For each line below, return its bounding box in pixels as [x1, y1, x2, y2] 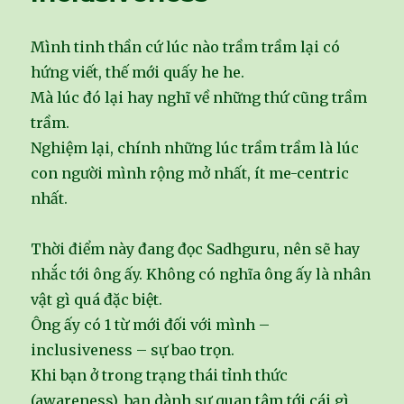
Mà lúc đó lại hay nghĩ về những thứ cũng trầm [31, 88, 368, 107]
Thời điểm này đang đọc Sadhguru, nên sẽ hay [31, 240, 361, 259]
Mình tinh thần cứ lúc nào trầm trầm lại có [31, 38, 341, 57]
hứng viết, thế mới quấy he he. [31, 63, 245, 82]
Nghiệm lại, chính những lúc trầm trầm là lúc [31, 139, 360, 158]
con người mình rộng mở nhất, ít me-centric [31, 164, 350, 183]
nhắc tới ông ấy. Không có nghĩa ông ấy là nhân [31, 265, 372, 284]
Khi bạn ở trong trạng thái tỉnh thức [31, 366, 289, 385]
